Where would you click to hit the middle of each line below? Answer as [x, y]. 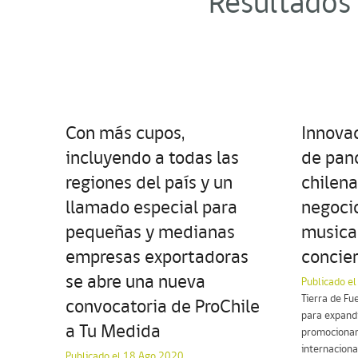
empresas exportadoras [157, 258]
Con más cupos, [125, 134]
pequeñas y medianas [150, 233]
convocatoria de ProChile [163, 307]
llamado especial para [151, 208]
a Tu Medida [113, 332]
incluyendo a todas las [152, 159]
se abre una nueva [135, 282]
